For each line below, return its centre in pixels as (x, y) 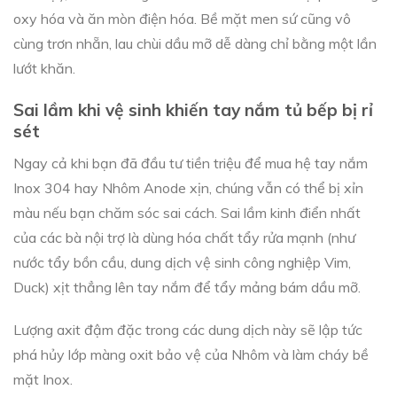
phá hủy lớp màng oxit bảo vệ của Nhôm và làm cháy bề (191, 355)
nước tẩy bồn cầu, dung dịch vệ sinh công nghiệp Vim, (182, 262)
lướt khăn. (44, 69)
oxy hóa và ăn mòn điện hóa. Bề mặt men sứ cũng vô (182, 19)
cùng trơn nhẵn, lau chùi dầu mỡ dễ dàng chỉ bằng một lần (195, 44)
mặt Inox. (43, 380)
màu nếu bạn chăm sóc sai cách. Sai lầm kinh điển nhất (187, 212)
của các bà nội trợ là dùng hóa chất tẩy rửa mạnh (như (184, 237)
